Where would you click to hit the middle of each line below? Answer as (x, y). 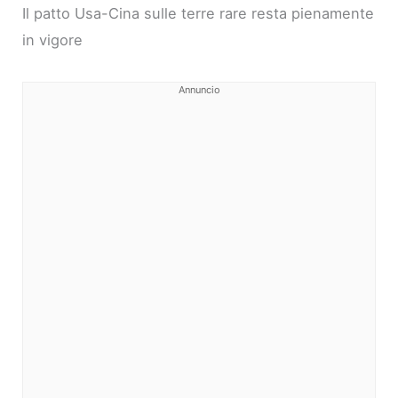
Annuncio (199, 89)
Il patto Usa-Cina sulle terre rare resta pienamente (199, 13)
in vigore (53, 40)
